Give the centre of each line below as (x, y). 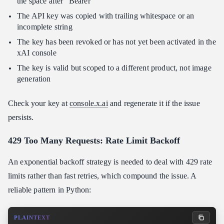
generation (34, 79)
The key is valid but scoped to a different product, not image (114, 68)
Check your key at (39, 103)
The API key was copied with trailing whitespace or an (106, 16)
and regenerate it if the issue (154, 103)
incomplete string (45, 27)
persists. (21, 117)
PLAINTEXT (32, 218)
